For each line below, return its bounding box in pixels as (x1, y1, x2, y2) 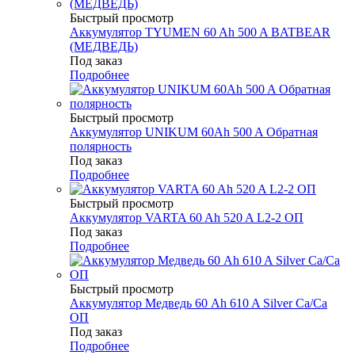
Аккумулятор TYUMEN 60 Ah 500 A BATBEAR (70, 25, 330, 40)
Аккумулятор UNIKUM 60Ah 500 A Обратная (70, 125, 318, 139)
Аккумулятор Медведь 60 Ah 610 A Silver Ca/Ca (70, 296, 327, 311)
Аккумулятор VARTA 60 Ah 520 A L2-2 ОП (70, 211, 303, 225)
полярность (70, 139, 132, 154)
